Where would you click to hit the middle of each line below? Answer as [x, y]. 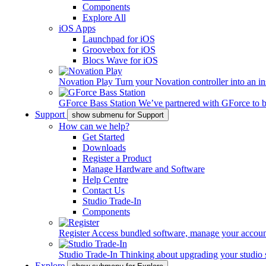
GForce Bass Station [97, 103]
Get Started [103, 137]
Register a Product [117, 158]
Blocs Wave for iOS [120, 60]
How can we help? [94, 126]
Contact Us [103, 190]
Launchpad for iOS [118, 39]
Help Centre [105, 180]
